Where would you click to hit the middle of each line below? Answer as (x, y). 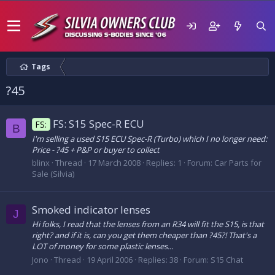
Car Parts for (238, 162)
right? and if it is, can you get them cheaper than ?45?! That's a (144, 235)
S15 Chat (227, 259)
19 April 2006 (110, 259)
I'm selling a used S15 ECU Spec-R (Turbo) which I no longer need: (149, 138)
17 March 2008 (114, 162)
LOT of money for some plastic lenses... (103, 246)
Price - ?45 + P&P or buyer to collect (96, 149)
